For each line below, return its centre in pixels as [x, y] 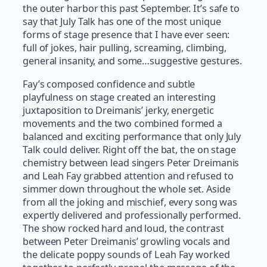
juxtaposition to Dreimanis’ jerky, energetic [118, 110]
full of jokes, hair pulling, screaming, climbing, [125, 48]
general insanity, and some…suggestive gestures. [133, 61]
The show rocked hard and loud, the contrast [123, 228]
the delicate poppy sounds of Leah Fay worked [126, 254]
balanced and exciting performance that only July [132, 136]
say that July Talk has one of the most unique [122, 22]
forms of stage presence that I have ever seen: [126, 35]
